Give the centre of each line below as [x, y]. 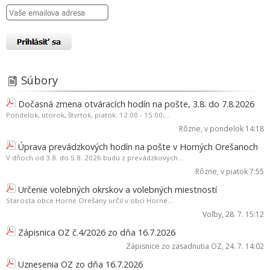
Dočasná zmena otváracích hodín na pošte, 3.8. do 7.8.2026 [136, 104]
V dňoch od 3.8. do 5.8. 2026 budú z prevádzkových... [95, 157]
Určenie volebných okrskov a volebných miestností [118, 189]
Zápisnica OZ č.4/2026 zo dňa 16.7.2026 [97, 232]
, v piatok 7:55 [240, 171]
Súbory [39, 80]
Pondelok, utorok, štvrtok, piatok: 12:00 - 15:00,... [88, 115]
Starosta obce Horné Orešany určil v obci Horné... [89, 200]
